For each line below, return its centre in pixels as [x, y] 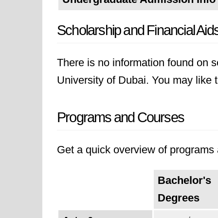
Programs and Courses [120, 117]
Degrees [179, 198]
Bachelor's [184, 180]
